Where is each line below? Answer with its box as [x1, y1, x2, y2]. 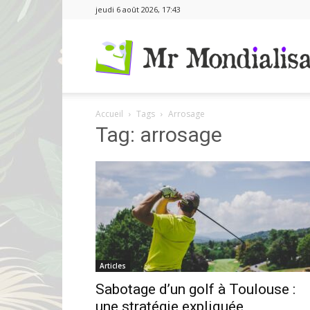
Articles [100, 261, 126, 271]
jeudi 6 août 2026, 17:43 [95, 4, 181, 15]
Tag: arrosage [95, 122, 222, 147]
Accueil [95, 108, 123, 120]
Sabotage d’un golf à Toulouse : [95, 281, 295, 298]
